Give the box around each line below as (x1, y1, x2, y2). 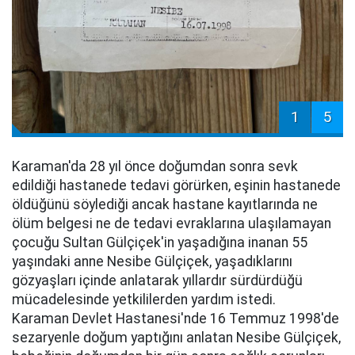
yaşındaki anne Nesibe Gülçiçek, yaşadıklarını (12, 253, 292, 269)
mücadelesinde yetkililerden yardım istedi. (12, 291, 276, 307)
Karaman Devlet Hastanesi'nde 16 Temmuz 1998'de (12, 310, 339, 326)
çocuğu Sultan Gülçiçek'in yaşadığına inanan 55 (12, 234, 307, 250)
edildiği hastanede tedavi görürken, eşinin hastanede (12, 177, 341, 193)
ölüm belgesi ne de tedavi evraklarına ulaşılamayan (12, 215, 331, 231)
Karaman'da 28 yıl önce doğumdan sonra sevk (12, 158, 298, 174)
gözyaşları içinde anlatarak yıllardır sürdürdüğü (12, 272, 303, 288)
